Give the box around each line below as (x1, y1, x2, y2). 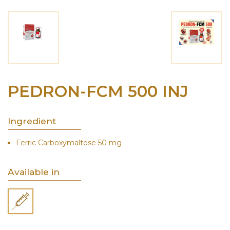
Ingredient (8, 115, 56, 126)
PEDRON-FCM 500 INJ (8, 82, 188, 102)
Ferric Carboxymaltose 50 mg (15, 138, 122, 148)
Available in (8, 166, 60, 178)
